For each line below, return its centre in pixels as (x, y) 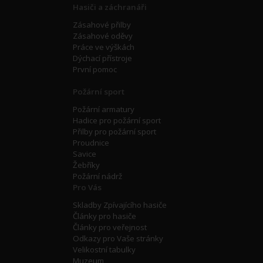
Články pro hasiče (104, 216)
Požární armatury (104, 109)
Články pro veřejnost (110, 227)
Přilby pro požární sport (114, 131)
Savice (85, 154)
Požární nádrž (97, 176)
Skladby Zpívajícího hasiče (120, 205)
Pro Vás (87, 187)
